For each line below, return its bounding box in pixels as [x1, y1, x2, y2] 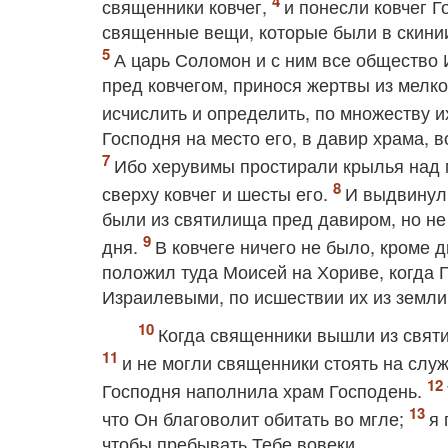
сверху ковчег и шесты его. [102, 180, 333, 206]
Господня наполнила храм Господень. [102, 377, 427, 403]
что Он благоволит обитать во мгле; [102, 405, 409, 431]
